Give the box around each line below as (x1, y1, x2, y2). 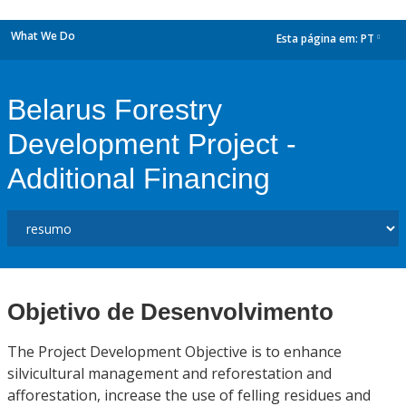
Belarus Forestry (7, 93, 222, 126)
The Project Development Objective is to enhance (7, 342, 342, 362)
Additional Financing (7, 162, 270, 195)
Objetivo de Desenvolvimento (7, 298, 333, 325)
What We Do (11, 28, 75, 43)
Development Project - (7, 128, 296, 160)
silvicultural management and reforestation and (7, 363, 332, 383)
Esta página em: (276, 31, 361, 47)
